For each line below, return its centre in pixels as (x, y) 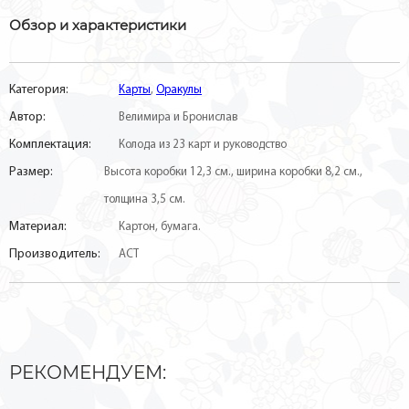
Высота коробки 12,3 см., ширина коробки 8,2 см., (233, 172)
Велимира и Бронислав (178, 117)
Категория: (39, 90)
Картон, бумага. (160, 227)
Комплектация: (50, 145)
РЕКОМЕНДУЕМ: (88, 372)
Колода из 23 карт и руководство (203, 145)
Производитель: (55, 254)
